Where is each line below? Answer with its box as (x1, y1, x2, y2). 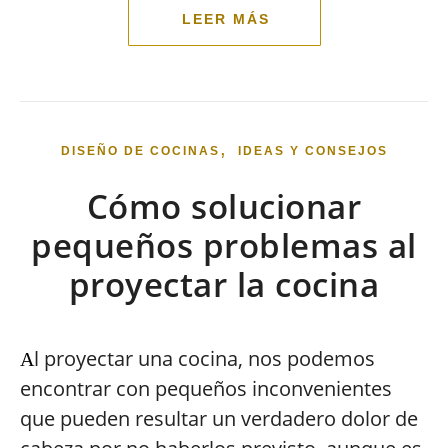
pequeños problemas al (31, 223, 417, 268)
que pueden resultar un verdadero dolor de (20, 405, 418, 432)
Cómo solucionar (86, 184, 362, 229)
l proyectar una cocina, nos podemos (34, 345, 375, 372)
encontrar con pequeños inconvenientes (20, 375, 392, 402)
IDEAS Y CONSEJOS (237, 144, 388, 158)
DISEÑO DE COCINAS (60, 144, 220, 158)
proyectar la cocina (68, 262, 380, 307)
